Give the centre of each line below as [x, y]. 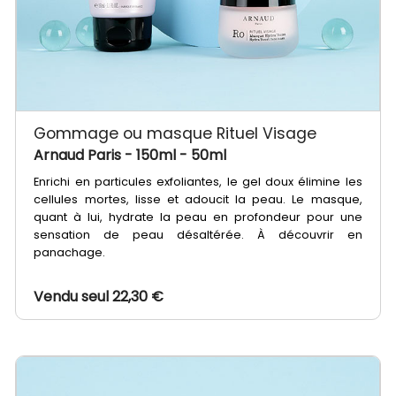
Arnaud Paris [80, 156]
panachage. [70, 253]
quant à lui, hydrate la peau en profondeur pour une [198, 217]
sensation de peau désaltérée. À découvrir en [198, 235]
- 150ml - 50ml [176, 156]
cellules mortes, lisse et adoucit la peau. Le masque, [198, 200]
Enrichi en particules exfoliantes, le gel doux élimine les [198, 182]
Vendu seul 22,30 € [99, 297]
